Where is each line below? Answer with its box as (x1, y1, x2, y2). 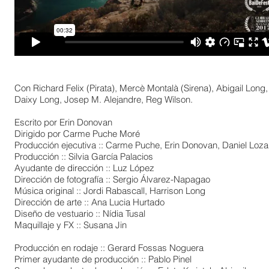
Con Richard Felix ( (14, 82, 89, 94)
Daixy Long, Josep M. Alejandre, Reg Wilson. (14, 94, 193, 105)
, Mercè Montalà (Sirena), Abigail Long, (115, 82, 268, 94)
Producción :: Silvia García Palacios (14, 151, 153, 162)
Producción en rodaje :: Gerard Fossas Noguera (14, 242, 204, 253)
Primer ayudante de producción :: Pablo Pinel (14, 253, 192, 265)
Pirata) (89, 82, 115, 94)
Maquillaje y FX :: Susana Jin (14, 219, 129, 231)
